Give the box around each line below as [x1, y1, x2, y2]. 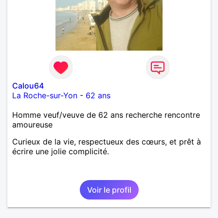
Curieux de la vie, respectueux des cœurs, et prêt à [12, 136, 201, 146]
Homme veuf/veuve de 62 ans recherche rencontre [12, 109, 200, 120]
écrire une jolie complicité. [12, 146, 109, 156]
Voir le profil [87, 184, 131, 195]
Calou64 [12, 80, 44, 91]
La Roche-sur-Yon [12, 90, 77, 100]
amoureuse [12, 119, 53, 129]
